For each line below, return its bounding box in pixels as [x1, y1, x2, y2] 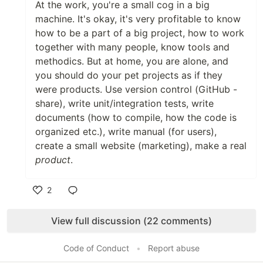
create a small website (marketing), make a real [35, 139, 247, 151]
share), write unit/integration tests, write [35, 97, 214, 109]
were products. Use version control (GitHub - [35, 83, 237, 95]
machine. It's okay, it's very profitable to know [35, 12, 241, 25]
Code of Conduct [63, 242, 129, 253]
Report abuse [148, 242, 200, 253]
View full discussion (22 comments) [51, 214, 212, 227]
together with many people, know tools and [35, 41, 230, 53]
